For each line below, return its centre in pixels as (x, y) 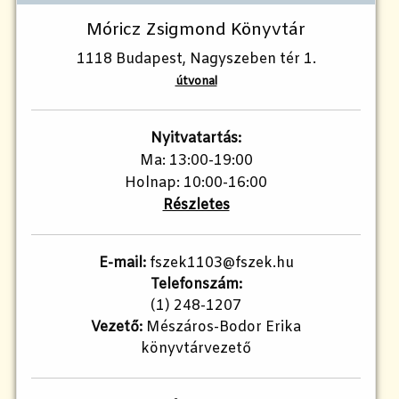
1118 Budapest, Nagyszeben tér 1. (196, 59)
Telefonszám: (196, 284)
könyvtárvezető (196, 348)
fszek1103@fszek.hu (220, 263)
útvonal (196, 81)
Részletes (196, 205)
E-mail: (122, 263)
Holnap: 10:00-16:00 (196, 183)
